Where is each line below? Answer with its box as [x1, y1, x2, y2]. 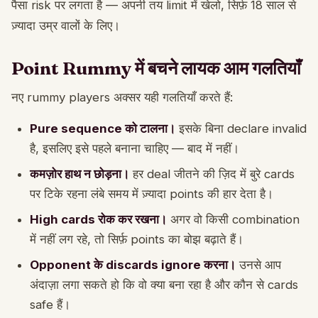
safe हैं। [30, 297, 70, 312]
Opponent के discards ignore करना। [30, 257, 236, 272]
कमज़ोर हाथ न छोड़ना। [30, 166, 129, 181]
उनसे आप [236, 257, 281, 272]
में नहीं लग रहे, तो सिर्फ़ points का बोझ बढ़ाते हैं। [30, 231, 243, 246]
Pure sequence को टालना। [30, 121, 175, 136]
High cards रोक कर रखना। [30, 212, 167, 226]
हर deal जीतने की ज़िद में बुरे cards [129, 166, 295, 181]
